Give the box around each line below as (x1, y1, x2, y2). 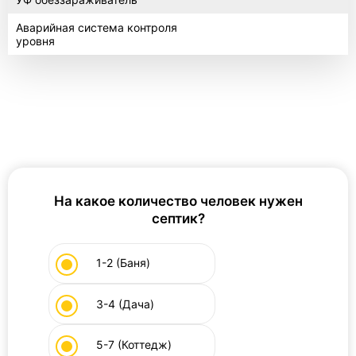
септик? (151, 210, 205, 226)
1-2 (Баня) (96, 256, 150, 270)
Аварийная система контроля (15, 20, 177, 34)
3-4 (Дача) (96, 296, 154, 311)
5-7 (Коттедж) (96, 338, 172, 352)
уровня (15, 33, 55, 48)
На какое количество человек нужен (53, 192, 303, 209)
